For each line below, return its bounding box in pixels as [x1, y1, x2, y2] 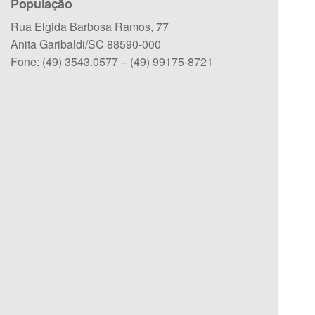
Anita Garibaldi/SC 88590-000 [10, 35, 161, 52]
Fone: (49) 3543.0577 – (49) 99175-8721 [10, 53, 213, 70]
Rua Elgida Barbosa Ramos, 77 [10, 18, 169, 34]
